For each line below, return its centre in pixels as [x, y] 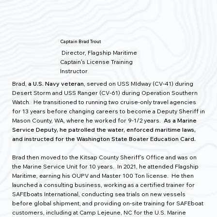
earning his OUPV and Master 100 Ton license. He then [116, 176]
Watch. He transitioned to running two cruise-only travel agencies [104, 102]
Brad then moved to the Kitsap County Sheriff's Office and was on [105, 157]
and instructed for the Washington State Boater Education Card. [104, 139]
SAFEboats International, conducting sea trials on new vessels [99, 194]
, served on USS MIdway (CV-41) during [139, 84]
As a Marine [180, 121]
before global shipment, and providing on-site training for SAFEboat [108, 203]
